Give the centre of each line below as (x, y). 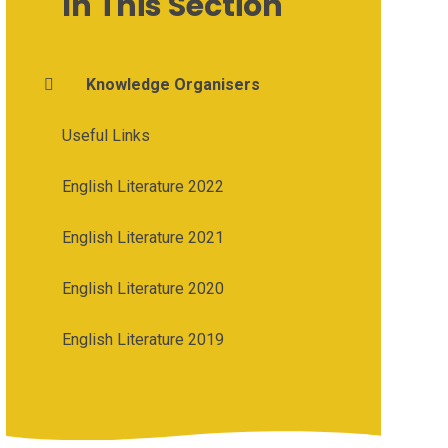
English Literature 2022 (142, 186)
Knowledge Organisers (172, 84)
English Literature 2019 (142, 339)
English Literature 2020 (142, 288)
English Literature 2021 (142, 237)
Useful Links (105, 135)
